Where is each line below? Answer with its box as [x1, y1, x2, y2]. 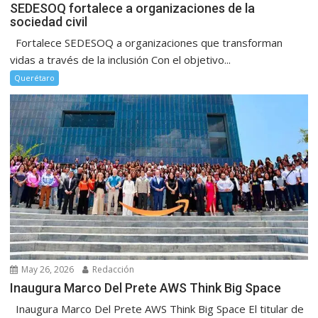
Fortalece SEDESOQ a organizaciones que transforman [10, 35, 283, 50]
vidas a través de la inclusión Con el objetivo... [10, 53, 231, 67]
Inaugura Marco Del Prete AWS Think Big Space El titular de [10, 302, 305, 317]
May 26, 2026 [19, 263, 75, 276]
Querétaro [14, 72, 55, 84]
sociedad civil [10, 14, 88, 30]
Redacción [90, 263, 135, 276]
